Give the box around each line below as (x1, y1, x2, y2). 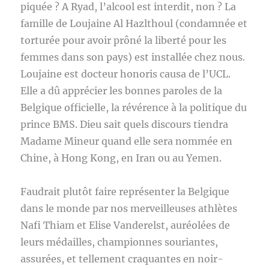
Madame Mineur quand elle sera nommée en (20, 135, 233, 147)
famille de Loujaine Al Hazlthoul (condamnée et (20, 17, 248, 29)
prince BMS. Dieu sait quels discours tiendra (20, 118, 229, 130)
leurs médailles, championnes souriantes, (20, 236, 219, 248)
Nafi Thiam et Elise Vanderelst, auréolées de (20, 219, 231, 231)
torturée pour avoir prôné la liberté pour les (20, 34, 227, 46)
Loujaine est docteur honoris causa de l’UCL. (20, 68, 231, 80)
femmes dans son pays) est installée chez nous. (20, 51, 246, 63)
